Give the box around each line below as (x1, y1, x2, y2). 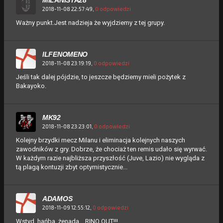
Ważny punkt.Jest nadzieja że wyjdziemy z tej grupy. (16, 18, 165, 26)
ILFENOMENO (42, 50, 88, 58)
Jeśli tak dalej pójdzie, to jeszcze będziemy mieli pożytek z (16, 73, 186, 81)
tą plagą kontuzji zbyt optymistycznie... (16, 163, 127, 171)
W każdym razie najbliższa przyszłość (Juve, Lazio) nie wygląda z (16, 154, 205, 162)
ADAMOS (42, 194, 73, 203)
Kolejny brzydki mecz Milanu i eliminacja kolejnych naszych (16, 136, 185, 144)
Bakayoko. (16, 82, 46, 90)
